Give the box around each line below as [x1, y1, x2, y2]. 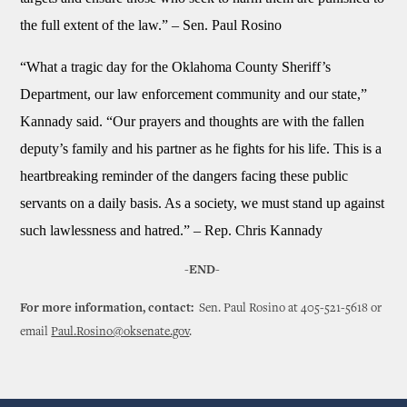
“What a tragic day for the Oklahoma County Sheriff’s [20, 59, 332, 74]
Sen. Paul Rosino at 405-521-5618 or [199, 303, 382, 315]
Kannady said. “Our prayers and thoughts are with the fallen [20, 114, 365, 129]
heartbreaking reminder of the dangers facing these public [20, 168, 349, 184]
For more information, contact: [20, 303, 194, 315]
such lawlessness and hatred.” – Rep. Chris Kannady [20, 223, 323, 238]
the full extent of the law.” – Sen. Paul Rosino [20, 17, 283, 33]
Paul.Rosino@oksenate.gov [51, 326, 190, 339]
